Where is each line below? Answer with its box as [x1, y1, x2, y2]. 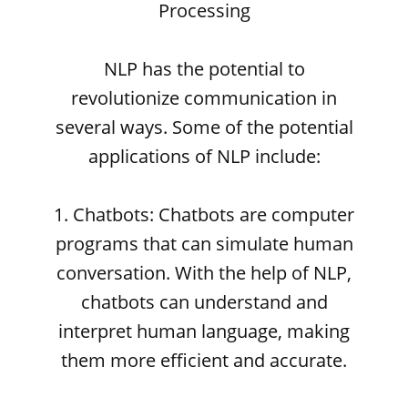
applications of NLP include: [87, 144, 321, 168]
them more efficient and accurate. [61, 348, 347, 372]
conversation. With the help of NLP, [56, 260, 352, 285]
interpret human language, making [58, 319, 350, 343]
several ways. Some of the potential [55, 115, 353, 139]
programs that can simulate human [55, 231, 353, 256]
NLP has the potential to [103, 56, 305, 81]
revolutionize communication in [71, 86, 337, 110]
